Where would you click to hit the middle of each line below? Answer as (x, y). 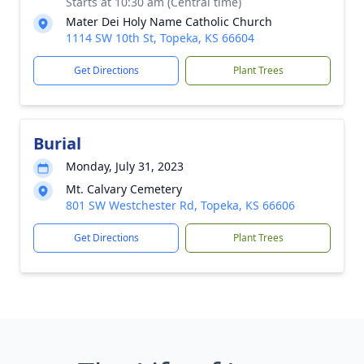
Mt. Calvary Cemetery (124, 189)
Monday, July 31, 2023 (125, 167)
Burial (57, 144)
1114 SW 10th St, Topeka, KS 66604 (160, 38)
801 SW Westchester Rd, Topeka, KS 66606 (180, 206)
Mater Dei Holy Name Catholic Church (169, 22)
